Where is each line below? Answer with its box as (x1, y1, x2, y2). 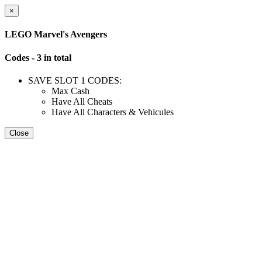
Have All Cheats (51, 96, 112, 106)
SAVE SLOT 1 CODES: (28, 75, 122, 85)
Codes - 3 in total (5, 52, 71, 63)
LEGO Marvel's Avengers (5, 29, 107, 40)
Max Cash (51, 85, 89, 96)
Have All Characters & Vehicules (51, 106, 174, 117)
